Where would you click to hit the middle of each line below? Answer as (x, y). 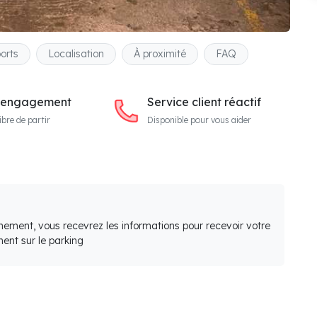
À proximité (160, 54)
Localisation (76, 54)
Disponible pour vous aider (199, 120)
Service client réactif (204, 102)
